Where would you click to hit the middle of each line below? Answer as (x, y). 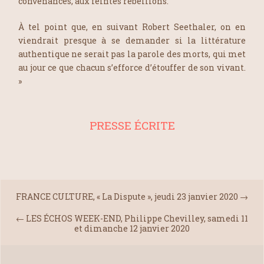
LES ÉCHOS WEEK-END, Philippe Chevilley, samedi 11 (137, 218)
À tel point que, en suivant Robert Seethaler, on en (132, 27)
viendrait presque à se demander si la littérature (132, 40)
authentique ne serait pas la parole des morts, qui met (132, 54)
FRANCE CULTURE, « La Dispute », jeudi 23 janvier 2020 (127, 196)
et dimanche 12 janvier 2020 (132, 228)
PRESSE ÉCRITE (132, 125)
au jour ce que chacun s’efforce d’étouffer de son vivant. (132, 67)
